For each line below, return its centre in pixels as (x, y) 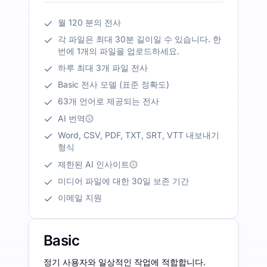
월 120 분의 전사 (89, 22)
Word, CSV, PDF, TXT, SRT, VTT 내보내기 (139, 135)
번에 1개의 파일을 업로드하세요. (119, 51)
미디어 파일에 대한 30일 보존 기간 (123, 181)
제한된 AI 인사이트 (94, 164)
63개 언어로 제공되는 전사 (108, 101)
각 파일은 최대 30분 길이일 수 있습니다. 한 (139, 39)
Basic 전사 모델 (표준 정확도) (114, 84)
